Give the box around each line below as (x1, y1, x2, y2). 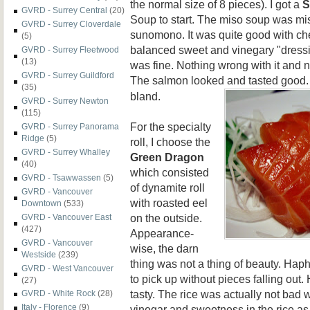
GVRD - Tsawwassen (21, 172, 101, 182)
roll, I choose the (130, 135, 210, 148)
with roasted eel (130, 196, 208, 209)
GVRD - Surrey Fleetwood (21, 45, 119, 55)
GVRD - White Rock (21, 289, 95, 298)
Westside (21, 249, 56, 259)
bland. (130, 89, 161, 102)
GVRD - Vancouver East (21, 212, 111, 221)
